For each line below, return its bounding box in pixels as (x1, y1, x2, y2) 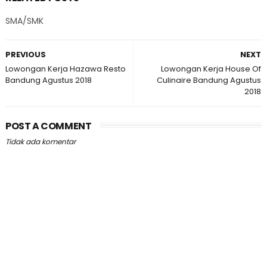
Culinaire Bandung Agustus (157, 74, 262, 86)
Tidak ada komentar (5, 136, 76, 147)
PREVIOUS (5, 49, 46, 60)
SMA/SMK (5, 15, 44, 27)
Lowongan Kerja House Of (161, 63, 262, 74)
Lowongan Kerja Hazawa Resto (5, 63, 126, 74)
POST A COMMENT (5, 119, 92, 133)
